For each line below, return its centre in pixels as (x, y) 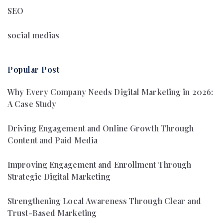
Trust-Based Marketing (52, 213)
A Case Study (32, 104)
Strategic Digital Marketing (59, 176)
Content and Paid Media (53, 140)
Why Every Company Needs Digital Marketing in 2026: (111, 92)
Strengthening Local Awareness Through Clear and (104, 201)
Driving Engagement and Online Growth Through (101, 128)
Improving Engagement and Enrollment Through (100, 164)
